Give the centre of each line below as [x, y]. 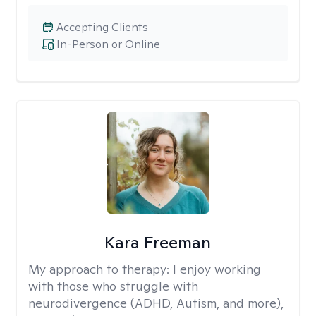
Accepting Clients [102, 27]
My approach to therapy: [101, 269]
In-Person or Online [108, 44]
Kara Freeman [158, 242]
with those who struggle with [113, 286]
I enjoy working [217, 269]
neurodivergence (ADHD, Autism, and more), [156, 303]
